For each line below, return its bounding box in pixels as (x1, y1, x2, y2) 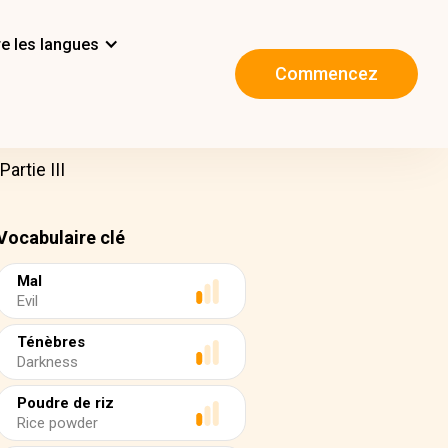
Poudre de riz (17, 394, 114, 412)
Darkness (17, 353, 78, 371)
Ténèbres (17, 333, 85, 351)
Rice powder (17, 414, 98, 432)
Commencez (275, 63, 378, 85)
